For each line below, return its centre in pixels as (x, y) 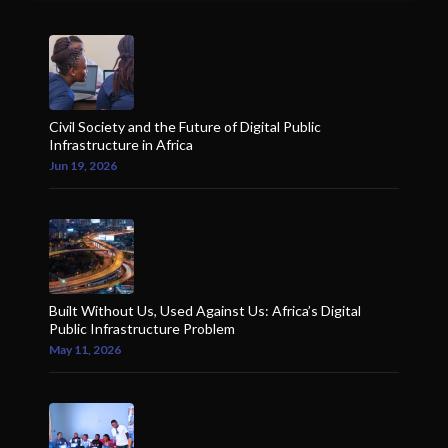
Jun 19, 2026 (83, 165)
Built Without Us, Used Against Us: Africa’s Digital (205, 310)
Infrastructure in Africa (121, 144)
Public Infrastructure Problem (142, 328)
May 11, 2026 (85, 349)
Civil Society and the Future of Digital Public (185, 126)
